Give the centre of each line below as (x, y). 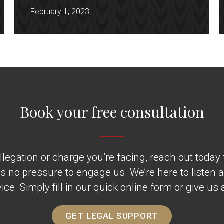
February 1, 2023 (60, 12)
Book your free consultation (112, 112)
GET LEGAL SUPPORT (112, 216)
